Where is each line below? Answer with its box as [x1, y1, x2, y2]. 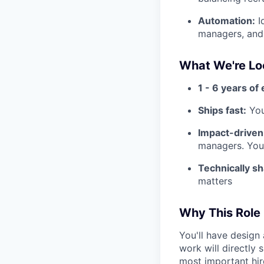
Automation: [198, 15, 255, 27]
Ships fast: [198, 104, 246, 116]
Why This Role [179, 206, 260, 220]
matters [198, 175, 232, 187]
